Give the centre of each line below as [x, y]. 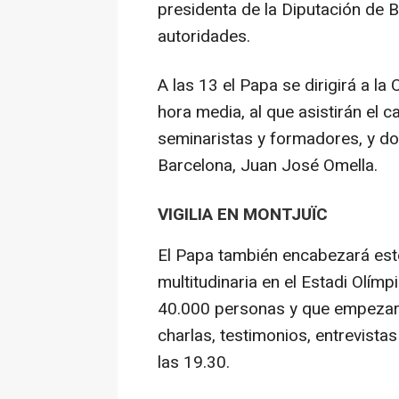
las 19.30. [194, 363]
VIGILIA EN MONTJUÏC [243, 215]
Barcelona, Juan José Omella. [268, 166]
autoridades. [204, 37]
